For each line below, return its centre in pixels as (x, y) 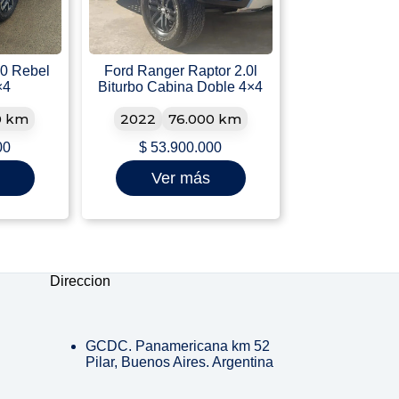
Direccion (81, 281)
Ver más (180, 178)
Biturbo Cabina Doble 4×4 (181, 87)
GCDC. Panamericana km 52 (178, 346)
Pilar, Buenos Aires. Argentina (180, 362)
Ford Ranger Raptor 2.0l (180, 71)
